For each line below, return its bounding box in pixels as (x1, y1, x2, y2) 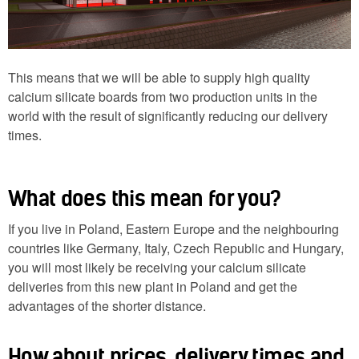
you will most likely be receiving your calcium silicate (8, 258, 306, 277)
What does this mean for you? (8, 185, 281, 212)
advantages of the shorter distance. (8, 296, 206, 316)
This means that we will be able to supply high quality (8, 68, 310, 87)
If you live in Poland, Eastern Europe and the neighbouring (8, 220, 339, 239)
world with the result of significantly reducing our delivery (8, 107, 328, 126)
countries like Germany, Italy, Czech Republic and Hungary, (8, 239, 344, 258)
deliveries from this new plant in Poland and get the (8, 277, 297, 296)
